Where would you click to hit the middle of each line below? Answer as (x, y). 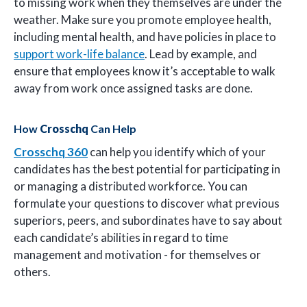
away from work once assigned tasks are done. (133, 88)
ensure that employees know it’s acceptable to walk (145, 71)
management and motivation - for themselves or (137, 255)
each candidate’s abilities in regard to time (121, 238)
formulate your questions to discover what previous (147, 204)
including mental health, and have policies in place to (145, 36)
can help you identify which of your (177, 152)
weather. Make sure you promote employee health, (143, 19)
